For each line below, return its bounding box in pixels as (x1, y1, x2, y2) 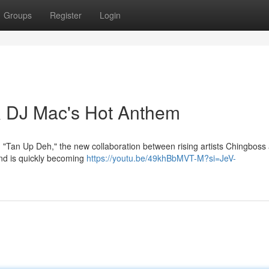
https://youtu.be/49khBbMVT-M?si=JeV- (86, 152, 236, 164)
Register (50, 9, 82, 21)
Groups (4, 9, 32, 21)
